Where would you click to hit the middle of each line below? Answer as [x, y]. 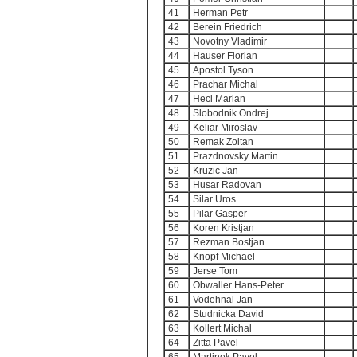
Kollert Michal [222, 328]
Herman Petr [220, 13]
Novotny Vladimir [230, 41]
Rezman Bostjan [229, 242]
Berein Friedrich [228, 27]
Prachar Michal [226, 84]
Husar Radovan [227, 185]
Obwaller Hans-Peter [238, 285]
